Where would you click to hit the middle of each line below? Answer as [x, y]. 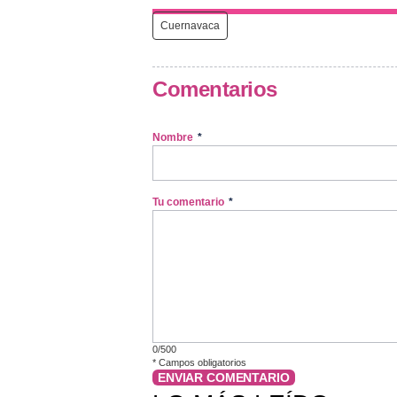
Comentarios [215, 89]
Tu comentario [190, 202]
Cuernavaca [190, 25]
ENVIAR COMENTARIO [224, 377]
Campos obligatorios [201, 362]
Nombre [174, 137]
